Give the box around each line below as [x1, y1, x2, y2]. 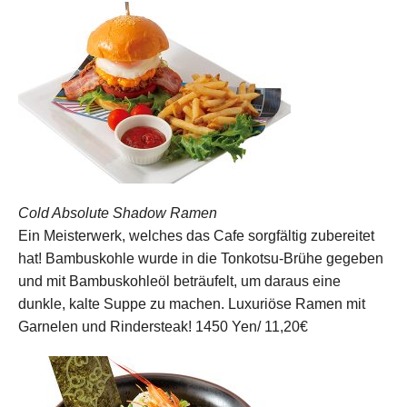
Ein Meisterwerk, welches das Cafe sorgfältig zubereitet [18, 227, 374, 243]
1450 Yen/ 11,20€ [195, 318, 308, 334]
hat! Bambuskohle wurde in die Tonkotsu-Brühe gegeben [18, 250, 383, 266]
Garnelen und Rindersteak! [18, 318, 192, 334]
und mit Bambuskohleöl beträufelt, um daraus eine [18, 273, 341, 289]
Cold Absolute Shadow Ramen [18, 204, 217, 221]
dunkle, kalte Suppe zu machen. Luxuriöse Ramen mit [18, 295, 365, 312]
